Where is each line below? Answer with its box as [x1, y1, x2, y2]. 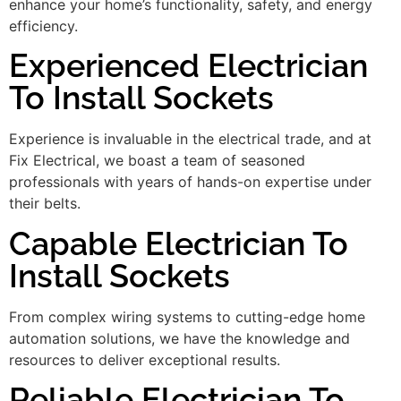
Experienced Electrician [9, 47, 368, 85]
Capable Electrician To [9, 224, 348, 262]
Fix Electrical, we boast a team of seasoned [9, 151, 305, 170]
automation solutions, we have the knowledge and [9, 328, 350, 347]
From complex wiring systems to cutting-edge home [9, 307, 365, 326]
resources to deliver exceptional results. [9, 350, 280, 369]
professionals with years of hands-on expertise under [9, 173, 371, 192]
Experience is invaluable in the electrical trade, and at [9, 130, 371, 149]
